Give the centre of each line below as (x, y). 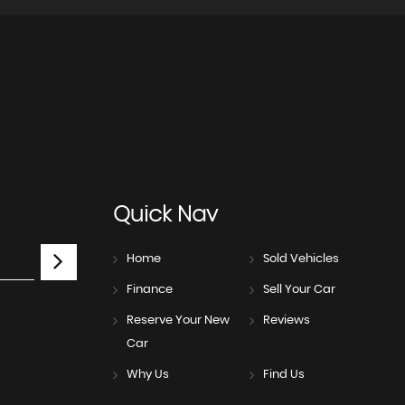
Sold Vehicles (301, 259)
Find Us (283, 375)
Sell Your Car (299, 290)
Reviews (286, 321)
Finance (149, 290)
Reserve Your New (178, 321)
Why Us (147, 375)
